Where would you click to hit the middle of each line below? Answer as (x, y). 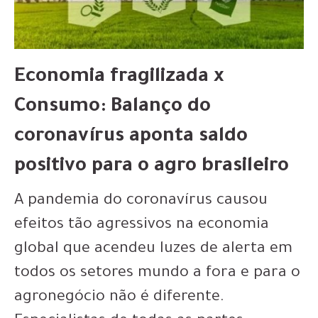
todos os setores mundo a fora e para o (157, 274)
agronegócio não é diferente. (119, 298)
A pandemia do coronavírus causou (141, 201)
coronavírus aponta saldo (131, 137)
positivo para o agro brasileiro (152, 167)
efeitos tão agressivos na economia (142, 225)
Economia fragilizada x (119, 78)
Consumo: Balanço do (113, 108)
